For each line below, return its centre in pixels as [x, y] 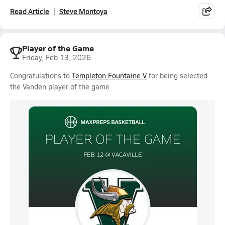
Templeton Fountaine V [109, 76]
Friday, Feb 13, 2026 [57, 58]
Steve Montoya [83, 11]
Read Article [30, 11]
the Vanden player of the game [60, 87]
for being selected [177, 76]
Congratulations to [41, 76]
